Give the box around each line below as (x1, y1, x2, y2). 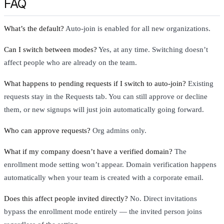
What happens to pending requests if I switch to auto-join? (4, 79, 186, 88)
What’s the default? (4, 24, 64, 33)
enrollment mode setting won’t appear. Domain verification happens (4, 160, 216, 169)
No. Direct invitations (128, 194, 197, 203)
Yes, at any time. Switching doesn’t (97, 45, 208, 54)
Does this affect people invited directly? (4, 194, 128, 203)
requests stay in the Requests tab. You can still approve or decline (4, 92, 207, 101)
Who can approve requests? (4, 126, 90, 135)
